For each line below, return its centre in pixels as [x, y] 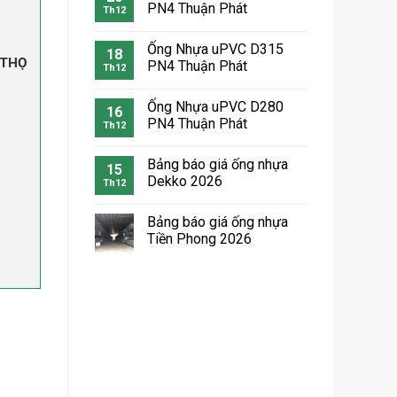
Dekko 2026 [185, 182]
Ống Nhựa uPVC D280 [215, 107]
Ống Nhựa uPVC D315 [215, 50]
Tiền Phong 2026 [199, 239]
